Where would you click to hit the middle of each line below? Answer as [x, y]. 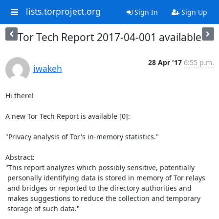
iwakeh [47, 68]
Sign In [145, 12]
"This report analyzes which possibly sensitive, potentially [100, 167]
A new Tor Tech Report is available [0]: [67, 116]
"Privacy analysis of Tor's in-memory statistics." [82, 137]
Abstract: [20, 157]
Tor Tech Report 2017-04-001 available [109, 37]
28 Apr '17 [165, 62]
